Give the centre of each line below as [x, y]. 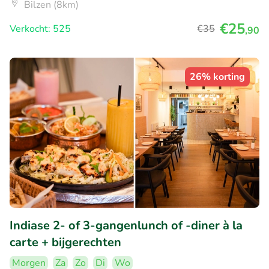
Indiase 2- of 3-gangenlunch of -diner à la [126, 225]
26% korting [217, 77]
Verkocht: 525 [40, 29]
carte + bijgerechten [65, 242]
